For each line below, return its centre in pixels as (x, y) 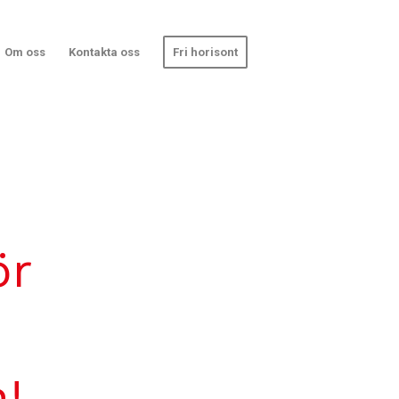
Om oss (25, 52)
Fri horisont (205, 52)
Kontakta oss (104, 52)
